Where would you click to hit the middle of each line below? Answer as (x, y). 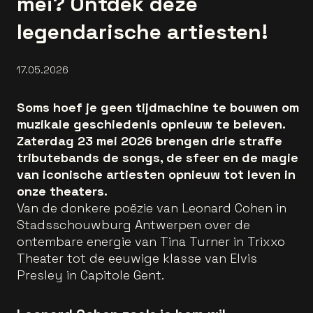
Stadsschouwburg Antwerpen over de (133, 225)
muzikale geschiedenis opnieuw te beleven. (151, 124)
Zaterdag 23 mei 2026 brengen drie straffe (150, 141)
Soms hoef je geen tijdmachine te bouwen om (158, 107)
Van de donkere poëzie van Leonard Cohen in (152, 208)
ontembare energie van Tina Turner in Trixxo (151, 241)
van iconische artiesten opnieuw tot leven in (156, 174)
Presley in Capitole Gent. (90, 275)
